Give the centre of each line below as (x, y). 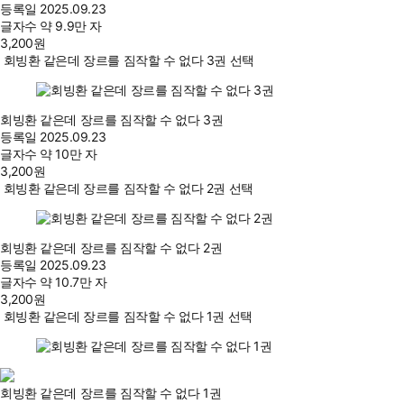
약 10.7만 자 (73, 282)
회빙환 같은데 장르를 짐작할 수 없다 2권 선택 (128, 188)
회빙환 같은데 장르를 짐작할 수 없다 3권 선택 (129, 60)
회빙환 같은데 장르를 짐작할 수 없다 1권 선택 (128, 317)
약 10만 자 (69, 154)
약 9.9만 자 (71, 26)
